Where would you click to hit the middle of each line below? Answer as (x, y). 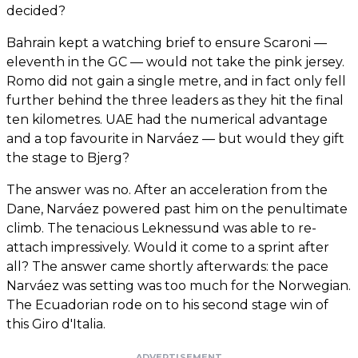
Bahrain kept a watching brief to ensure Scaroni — (167, 43)
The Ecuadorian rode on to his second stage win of (167, 305)
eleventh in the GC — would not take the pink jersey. (175, 62)
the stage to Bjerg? (68, 158)
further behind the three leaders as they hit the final (175, 101)
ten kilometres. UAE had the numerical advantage (167, 120)
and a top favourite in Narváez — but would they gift (175, 139)
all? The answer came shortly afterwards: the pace (167, 267)
